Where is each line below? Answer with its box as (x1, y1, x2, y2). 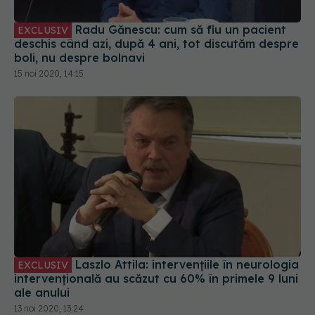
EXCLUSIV (18, 209, 68, 222)
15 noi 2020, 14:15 (14, 18, 84, 30)
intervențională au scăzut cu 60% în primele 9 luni (14, 221, 180, 236)
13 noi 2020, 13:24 (14, 253, 84, 264)
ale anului (14, 236, 70, 250)
